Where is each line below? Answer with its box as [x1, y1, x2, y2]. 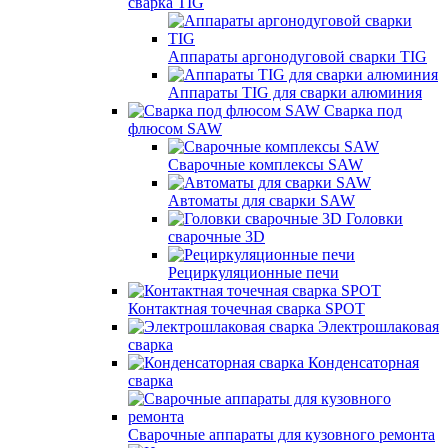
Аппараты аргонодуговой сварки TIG [168, 47, 427, 65]
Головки [346, 209, 403, 227]
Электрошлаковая [318, 317, 439, 335]
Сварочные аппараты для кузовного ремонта [128, 425, 435, 443]
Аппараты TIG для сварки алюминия [168, 83, 422, 101]
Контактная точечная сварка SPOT [128, 299, 365, 317]
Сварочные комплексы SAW [168, 155, 363, 173]
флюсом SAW [128, 119, 222, 137]
